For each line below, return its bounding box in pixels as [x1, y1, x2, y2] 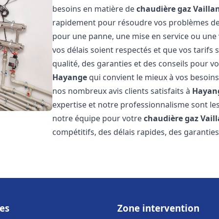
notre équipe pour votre [52, 113, 144, 124]
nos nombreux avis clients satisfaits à [52, 86, 193, 96]
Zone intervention [117, 202, 199, 214]
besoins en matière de [52, 3, 137, 14]
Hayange [52, 72, 88, 83]
